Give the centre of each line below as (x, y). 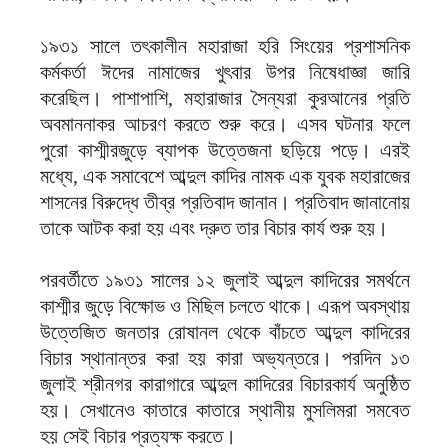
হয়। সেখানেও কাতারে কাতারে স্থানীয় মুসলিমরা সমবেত (225, 410)
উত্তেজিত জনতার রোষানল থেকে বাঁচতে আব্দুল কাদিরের (225, 332)
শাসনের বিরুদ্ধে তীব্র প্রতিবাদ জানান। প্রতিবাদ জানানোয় (225, 202)
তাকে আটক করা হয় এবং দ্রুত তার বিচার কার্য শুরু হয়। (214, 228)
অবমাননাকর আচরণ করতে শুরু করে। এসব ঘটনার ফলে (225, 124)
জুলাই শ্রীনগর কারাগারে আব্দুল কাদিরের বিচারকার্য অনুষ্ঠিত (225, 384)
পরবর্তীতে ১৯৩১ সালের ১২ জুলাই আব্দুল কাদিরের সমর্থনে (225, 280)
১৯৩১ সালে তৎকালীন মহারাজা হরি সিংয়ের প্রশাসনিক (225, 46)
